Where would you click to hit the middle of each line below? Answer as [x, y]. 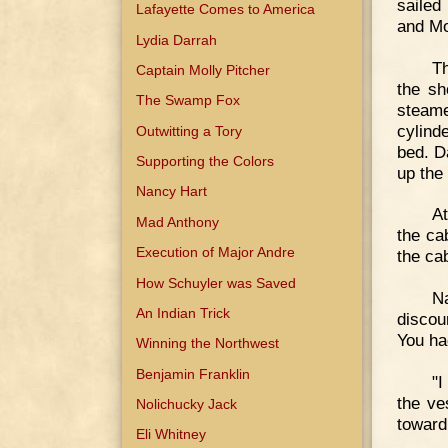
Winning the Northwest [208, 343]
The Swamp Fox [188, 100]
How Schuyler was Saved [216, 282]
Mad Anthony [178, 221]
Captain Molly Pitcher [203, 69]
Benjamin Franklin [193, 373]
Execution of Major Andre [216, 252]
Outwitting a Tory [189, 130]
